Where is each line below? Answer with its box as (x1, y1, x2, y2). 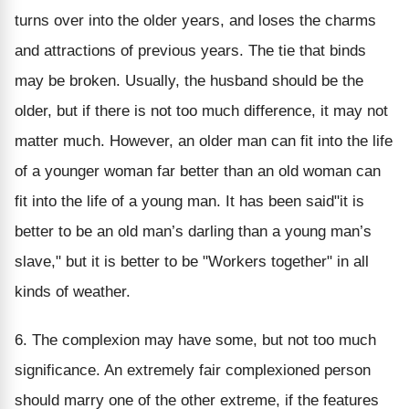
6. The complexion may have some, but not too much (15, 330, 376, 349)
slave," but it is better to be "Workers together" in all (15, 252, 369, 270)
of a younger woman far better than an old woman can (15, 162, 381, 180)
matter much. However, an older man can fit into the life (15, 131, 393, 150)
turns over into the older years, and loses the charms (15, 11, 376, 29)
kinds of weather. (15, 282, 131, 300)
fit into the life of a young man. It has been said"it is (15, 192, 364, 210)
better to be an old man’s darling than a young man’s (15, 222, 372, 240)
